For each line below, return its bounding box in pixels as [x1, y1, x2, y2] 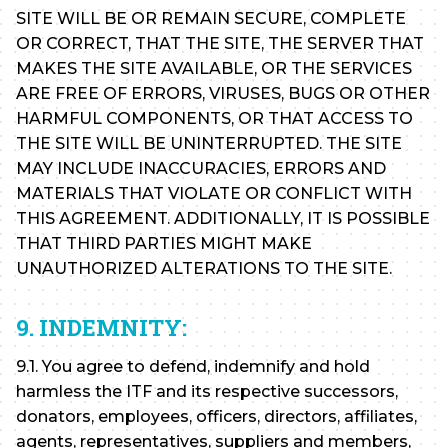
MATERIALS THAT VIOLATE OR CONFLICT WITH [16, 184, 412, 204]
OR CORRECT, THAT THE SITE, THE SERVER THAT [16, 34, 424, 54]
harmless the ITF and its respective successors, [16, 382, 398, 402]
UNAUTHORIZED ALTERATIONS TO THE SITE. [16, 259, 392, 279]
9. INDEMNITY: [16, 312, 187, 342]
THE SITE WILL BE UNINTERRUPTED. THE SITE [16, 134, 402, 154]
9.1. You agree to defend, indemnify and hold [16, 357, 370, 377]
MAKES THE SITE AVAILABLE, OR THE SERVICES [16, 59, 412, 79]
